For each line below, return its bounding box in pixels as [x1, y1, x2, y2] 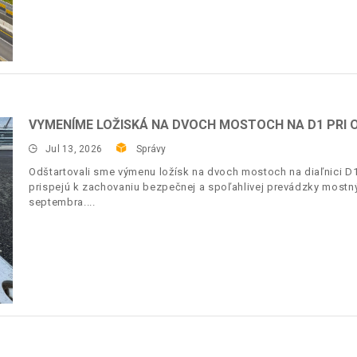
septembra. [29, 196, 87, 209]
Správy [136, 143, 167, 155]
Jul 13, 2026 [45, 143, 103, 155]
